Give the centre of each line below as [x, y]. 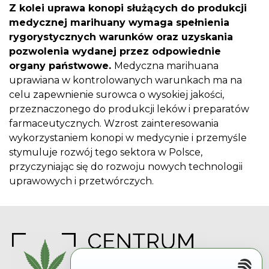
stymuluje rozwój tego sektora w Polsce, [106, 152]
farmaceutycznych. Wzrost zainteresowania [114, 123]
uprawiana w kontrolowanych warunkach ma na [125, 80]
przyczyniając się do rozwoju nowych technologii [126, 166]
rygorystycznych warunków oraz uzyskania [121, 37]
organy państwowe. [62, 65]
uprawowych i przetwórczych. [81, 181]
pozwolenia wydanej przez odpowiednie [115, 51]
